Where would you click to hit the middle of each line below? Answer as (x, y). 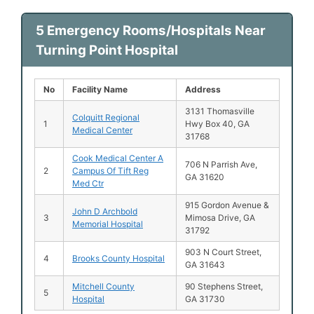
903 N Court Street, (223, 252)
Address (203, 89)
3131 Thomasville (220, 111)
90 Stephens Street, (224, 286)
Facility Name (100, 89)
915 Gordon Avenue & (227, 205)
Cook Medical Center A (118, 158)
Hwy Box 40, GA (217, 123)
